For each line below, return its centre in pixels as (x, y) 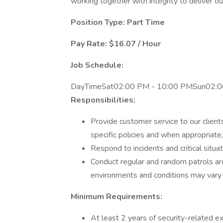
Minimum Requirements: (116, 197)
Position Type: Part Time (118, 22)
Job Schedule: (97, 65)
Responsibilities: (103, 100)
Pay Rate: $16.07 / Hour (116, 44)
